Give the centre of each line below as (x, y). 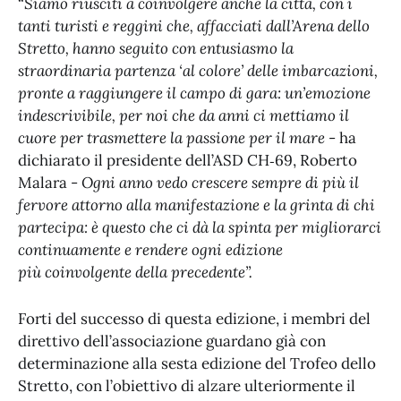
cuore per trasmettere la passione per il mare (171, 137)
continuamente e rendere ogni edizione (150, 249)
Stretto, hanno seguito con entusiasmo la (156, 48)
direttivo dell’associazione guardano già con (172, 341)
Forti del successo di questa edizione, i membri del (194, 318)
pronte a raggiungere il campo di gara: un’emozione (194, 93)
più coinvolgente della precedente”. (135, 272)
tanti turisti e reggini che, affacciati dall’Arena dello (194, 26)
